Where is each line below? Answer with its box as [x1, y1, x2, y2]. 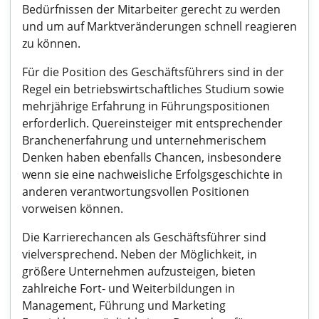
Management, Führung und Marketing [22, 298, 226, 313]
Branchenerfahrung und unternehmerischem [22, 132, 266, 148]
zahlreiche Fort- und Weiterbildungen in [22, 281, 235, 296]
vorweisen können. [22, 201, 123, 216]
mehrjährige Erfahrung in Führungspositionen [22, 98, 270, 114]
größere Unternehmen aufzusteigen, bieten [22, 263, 256, 279]
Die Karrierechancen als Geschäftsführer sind [22, 229, 266, 245]
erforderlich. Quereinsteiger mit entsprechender [22, 115, 283, 131]
